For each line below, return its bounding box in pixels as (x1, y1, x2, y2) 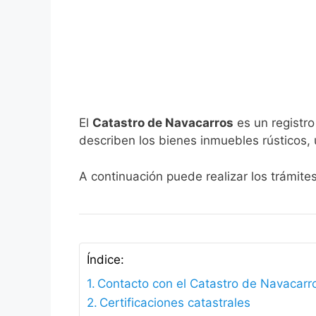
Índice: (87, 253, 124, 267)
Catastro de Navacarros (92, 116, 233, 130)
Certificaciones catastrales (99, 295, 251, 310)
